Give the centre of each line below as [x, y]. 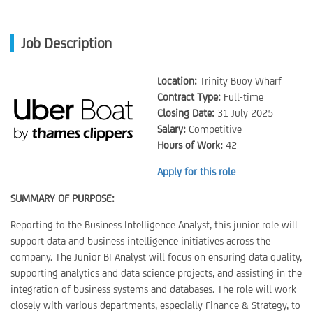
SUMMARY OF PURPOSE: [63, 198]
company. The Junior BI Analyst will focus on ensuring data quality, [156, 257]
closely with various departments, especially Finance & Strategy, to [155, 305]
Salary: [172, 129]
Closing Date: [186, 113]
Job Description [66, 43]
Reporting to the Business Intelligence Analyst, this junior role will [154, 225]
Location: [177, 81]
